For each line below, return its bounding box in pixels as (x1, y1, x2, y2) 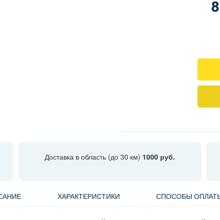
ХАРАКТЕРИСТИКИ (57, 191, 120, 201)
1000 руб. (142, 152, 175, 162)
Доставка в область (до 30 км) (44, 152, 142, 162)
